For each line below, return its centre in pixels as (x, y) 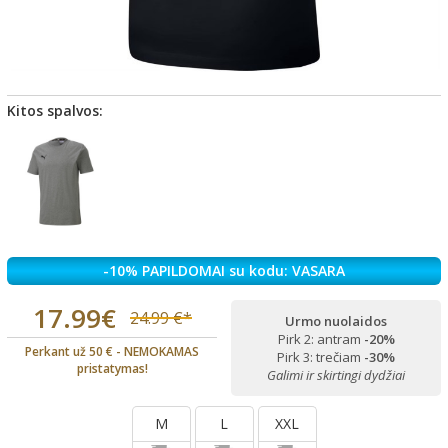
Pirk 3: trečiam (320, 356)
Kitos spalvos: (55, 110)
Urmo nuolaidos (336, 320)
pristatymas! (112, 368)
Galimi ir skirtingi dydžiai (336, 374)
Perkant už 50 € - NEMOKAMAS (112, 351)
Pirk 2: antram (320, 338)
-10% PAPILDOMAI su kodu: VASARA (224, 270)
